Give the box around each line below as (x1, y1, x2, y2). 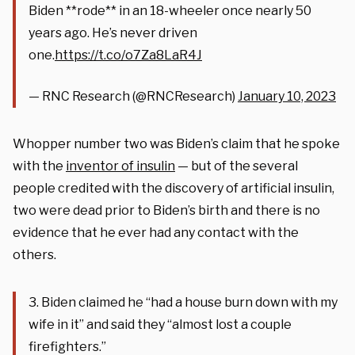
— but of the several (175, 158, 298, 174)
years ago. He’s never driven (29, 25, 197, 40)
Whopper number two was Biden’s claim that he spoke (13, 136, 340, 151)
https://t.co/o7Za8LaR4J (55, 47, 202, 63)
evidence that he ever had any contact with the (13, 224, 299, 240)
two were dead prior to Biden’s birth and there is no (13, 202, 320, 218)
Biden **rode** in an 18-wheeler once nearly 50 (29, 2, 311, 18)
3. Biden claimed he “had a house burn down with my (29, 294, 338, 310)
